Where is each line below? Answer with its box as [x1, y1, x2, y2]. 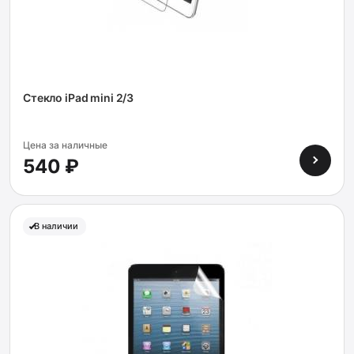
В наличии [34, 220, 78, 232]
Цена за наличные [23, 139, 107, 151]
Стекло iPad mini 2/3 [23, 91, 134, 104]
